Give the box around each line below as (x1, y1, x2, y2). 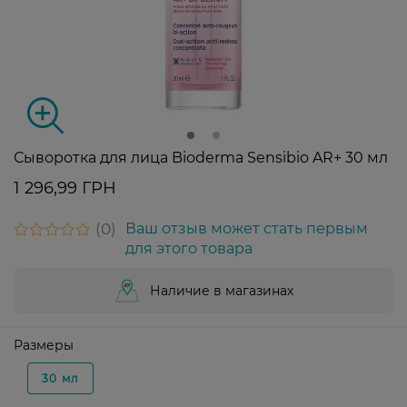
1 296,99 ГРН (14, 178, 116, 199)
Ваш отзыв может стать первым (125, 220, 368, 238)
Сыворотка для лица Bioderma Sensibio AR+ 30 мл (14, 149, 388, 167)
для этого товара (125, 240, 253, 258)
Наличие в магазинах (150, 283, 293, 300)
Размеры (14, 337, 74, 354)
